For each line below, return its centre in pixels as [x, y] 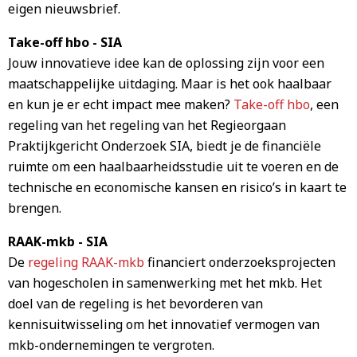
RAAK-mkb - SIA [58, 241]
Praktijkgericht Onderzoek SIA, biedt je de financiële [165, 146]
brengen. [35, 208]
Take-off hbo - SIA [65, 42]
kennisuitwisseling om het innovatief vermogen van [164, 324]
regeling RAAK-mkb [86, 262]
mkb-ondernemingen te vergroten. [111, 345]
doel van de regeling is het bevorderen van [135, 304]
